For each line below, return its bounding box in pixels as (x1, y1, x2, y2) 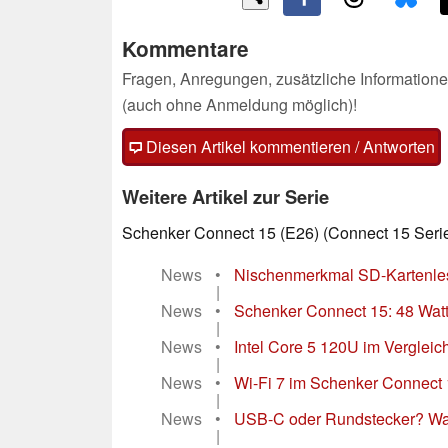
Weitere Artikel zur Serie (122, 183, 329, 211)
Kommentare (122, 34, 249, 64)
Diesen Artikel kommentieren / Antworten (142, 135, 435, 159)
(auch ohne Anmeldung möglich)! (122, 93, 357, 117)
